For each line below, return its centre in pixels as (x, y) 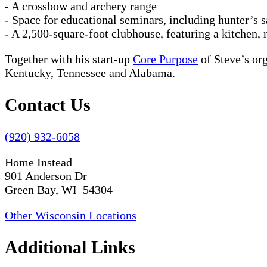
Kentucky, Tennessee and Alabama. (90, 73)
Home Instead (38, 162)
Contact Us (48, 105)
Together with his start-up (69, 59)
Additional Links (70, 247)
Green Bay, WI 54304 (59, 189)
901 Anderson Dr (46, 176)
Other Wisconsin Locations (71, 215)
